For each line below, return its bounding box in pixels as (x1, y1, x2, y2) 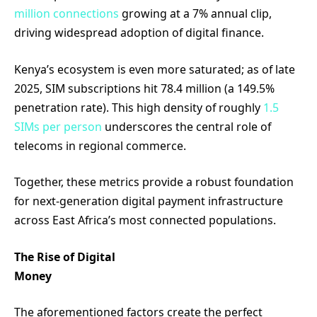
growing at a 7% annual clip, (119, 6, 272, 22)
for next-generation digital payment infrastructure (14, 193, 283, 209)
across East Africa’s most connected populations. (14, 212, 284, 229)
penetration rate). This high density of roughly (14, 99, 263, 115)
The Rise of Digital (14, 248, 115, 265)
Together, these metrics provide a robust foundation (14, 174, 294, 190)
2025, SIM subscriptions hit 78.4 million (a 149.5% (14, 80, 275, 96)
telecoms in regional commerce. (14, 137, 186, 154)
